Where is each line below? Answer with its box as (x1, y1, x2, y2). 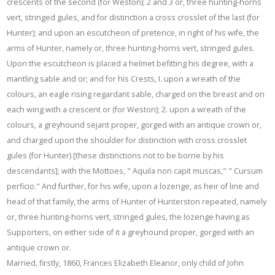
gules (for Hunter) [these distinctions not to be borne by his (7, 150, 225, 161)
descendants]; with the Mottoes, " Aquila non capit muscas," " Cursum (7, 165, 263, 176)
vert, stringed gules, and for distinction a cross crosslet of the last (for (7, 12, 260, 23)
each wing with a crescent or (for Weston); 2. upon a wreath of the (7, 104, 247, 115)
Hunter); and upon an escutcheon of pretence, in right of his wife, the (7, 27, 260, 38)
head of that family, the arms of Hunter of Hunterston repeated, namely (7, 196, 267, 207)
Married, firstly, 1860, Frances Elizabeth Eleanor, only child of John (7, 257, 244, 268)
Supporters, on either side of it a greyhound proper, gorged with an (7, 227, 255, 238)
